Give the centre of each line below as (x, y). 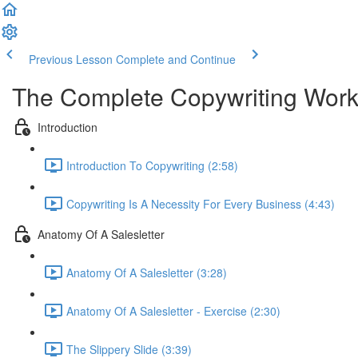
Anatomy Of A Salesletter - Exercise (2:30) (173, 310)
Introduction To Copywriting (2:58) (152, 165)
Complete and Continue (176, 59)
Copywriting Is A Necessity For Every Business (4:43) (201, 203)
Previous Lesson (71, 59)
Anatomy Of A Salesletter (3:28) (147, 272)
